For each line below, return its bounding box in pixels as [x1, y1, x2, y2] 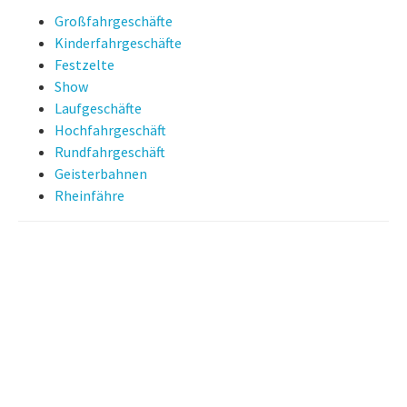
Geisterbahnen [55, 164, 147, 184]
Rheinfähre [55, 186, 124, 205]
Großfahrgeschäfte [55, 12, 173, 31]
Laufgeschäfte [55, 99, 142, 118]
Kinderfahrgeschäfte [55, 34, 182, 53]
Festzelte [55, 55, 114, 74]
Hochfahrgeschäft [55, 121, 166, 140]
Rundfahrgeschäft [55, 143, 165, 162]
